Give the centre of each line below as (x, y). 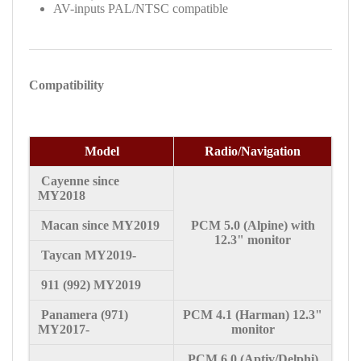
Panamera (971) (83, 314)
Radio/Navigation (253, 151)
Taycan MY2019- (87, 255)
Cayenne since (79, 180)
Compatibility (66, 85)
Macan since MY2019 (99, 225)
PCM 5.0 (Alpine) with (253, 225)
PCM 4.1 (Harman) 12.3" (253, 314)
